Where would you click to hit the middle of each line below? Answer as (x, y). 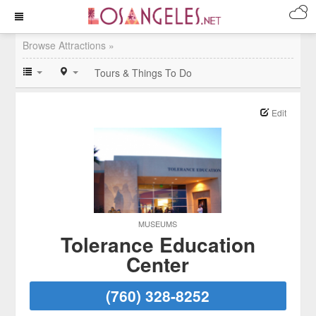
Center (158, 264)
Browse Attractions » (69, 45)
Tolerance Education (158, 244)
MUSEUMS (158, 223)
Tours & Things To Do (144, 73)
